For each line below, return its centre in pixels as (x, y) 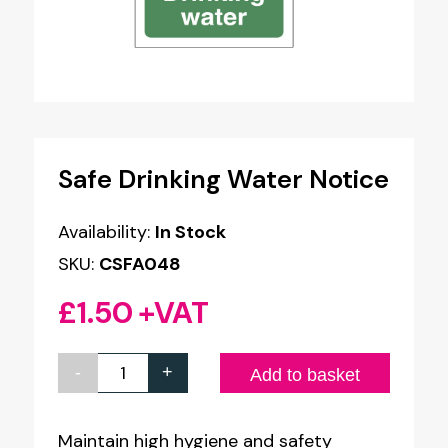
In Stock (190, 231)
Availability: (106, 231)
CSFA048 (139, 263)
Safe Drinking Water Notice (223, 178)
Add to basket (305, 374)
